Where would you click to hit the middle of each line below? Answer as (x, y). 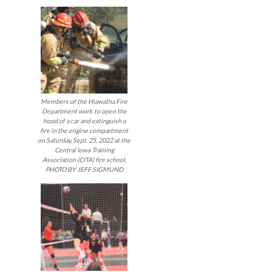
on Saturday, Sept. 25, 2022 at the (84, 141)
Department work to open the (84, 111)
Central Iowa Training (84, 150)
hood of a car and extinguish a (84, 121)
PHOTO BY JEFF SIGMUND (84, 170)
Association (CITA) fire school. (84, 160)
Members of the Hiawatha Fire (84, 102)
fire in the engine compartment (84, 131)
